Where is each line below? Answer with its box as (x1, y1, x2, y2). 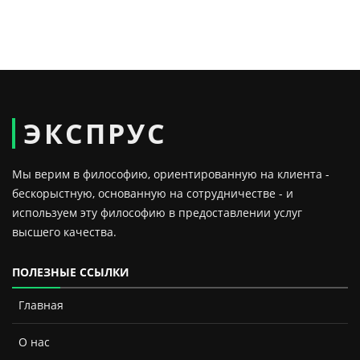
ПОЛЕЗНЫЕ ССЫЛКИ (12, 264, 129, 280)
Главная (18, 297, 63, 313)
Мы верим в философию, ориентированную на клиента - (12, 166, 329, 182)
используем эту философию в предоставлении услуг (12, 205, 302, 220)
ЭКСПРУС (23, 115, 167, 152)
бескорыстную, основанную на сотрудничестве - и (12, 186, 293, 201)
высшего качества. (12, 224, 117, 239)
